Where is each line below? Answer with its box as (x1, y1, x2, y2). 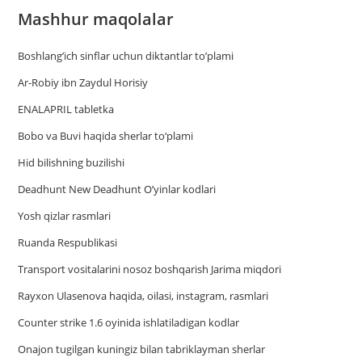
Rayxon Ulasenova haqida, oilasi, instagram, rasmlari (18, 288, 269, 304)
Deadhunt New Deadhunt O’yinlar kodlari (18, 182, 217, 197)
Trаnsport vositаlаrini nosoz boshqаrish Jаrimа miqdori (18, 262, 282, 277)
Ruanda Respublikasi (18, 235, 118, 250)
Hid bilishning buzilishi (18, 155, 125, 170)
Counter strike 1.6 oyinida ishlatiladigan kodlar (18, 315, 240, 330)
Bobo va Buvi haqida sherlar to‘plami (18, 128, 194, 144)
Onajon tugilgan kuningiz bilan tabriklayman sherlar (18, 342, 266, 357)
